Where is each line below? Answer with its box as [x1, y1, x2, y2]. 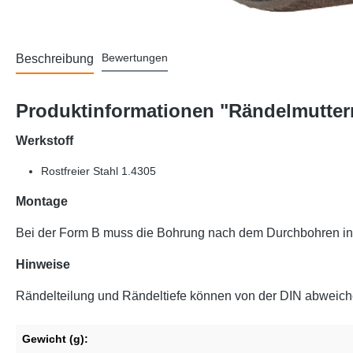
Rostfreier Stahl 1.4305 [41, 165, 156, 178]
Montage [16, 195, 68, 209]
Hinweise [16, 258, 70, 272]
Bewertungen [102, 51, 168, 65]
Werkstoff [16, 134, 73, 148]
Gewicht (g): [22, 333, 88, 346]
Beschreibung [16, 52, 94, 66]
